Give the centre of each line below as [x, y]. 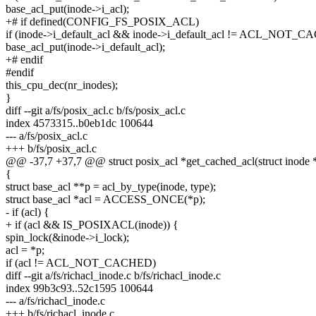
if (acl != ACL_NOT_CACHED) [81, 263]
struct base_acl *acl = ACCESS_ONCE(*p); [105, 200]
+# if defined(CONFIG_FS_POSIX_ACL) [102, 22]
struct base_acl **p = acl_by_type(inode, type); [111, 187]
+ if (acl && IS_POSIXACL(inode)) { [92, 225]
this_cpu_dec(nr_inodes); [62, 85]
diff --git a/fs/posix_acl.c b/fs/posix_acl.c [96, 111]
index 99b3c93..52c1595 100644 [79, 288]
